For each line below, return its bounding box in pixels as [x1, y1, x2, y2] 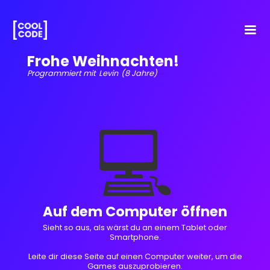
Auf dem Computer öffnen [43, 202, 227, 221]
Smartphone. [109, 232, 161, 242]
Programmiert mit [27, 68, 96, 78]
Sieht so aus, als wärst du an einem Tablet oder [43, 222, 227, 233]
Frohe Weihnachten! [27, 51, 179, 71]
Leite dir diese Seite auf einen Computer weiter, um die [28, 251, 242, 262]
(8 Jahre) [121, 68, 157, 78]
